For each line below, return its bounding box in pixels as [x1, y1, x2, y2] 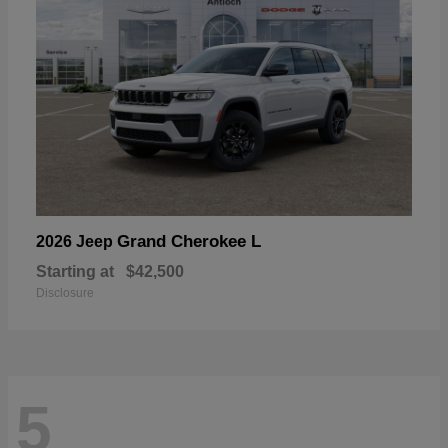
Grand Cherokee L [117, 232, 261, 252]
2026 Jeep [36, 233, 117, 251]
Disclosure [36, 286, 94, 301]
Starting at [36, 263, 114, 281]
